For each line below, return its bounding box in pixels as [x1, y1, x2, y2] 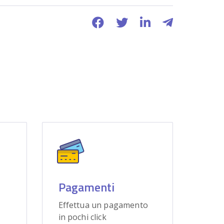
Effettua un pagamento [58, 199, 148, 210]
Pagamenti [58, 178, 114, 196]
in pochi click [58, 211, 106, 222]
